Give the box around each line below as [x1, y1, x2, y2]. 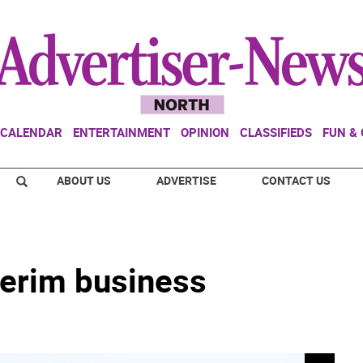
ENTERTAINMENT [73, 124, 170, 140]
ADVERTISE [156, 173, 216, 188]
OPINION [181, 124, 229, 140]
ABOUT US [57, 173, 111, 188]
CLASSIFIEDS [240, 124, 312, 140]
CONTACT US [262, 173, 331, 188]
